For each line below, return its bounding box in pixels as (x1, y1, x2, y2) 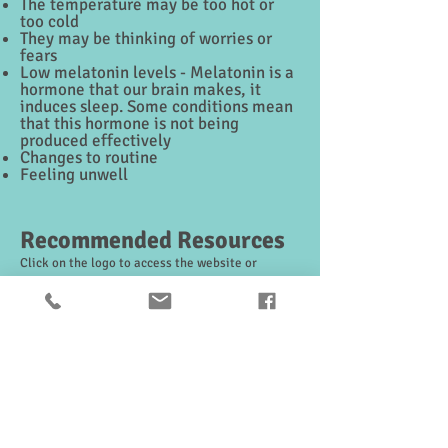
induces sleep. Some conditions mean (20, 96, 293, 117)
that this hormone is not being (20, 113, 239, 134)
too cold (20, 11, 79, 32)
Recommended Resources (20, 225, 285, 255)
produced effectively (20, 130, 171, 151)
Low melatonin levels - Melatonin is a (20, 62, 294, 83)
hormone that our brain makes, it (20, 79, 261, 100)
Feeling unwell (20, 164, 128, 185)
